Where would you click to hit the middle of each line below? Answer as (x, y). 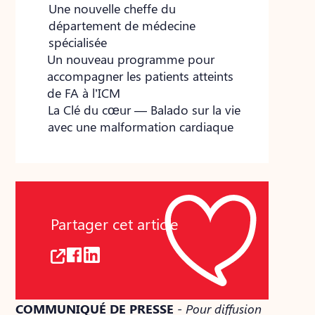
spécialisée (77, 42)
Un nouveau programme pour (131, 59)
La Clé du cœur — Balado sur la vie (144, 110)
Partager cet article (115, 224)
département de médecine (122, 25)
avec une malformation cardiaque (140, 127)
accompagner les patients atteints (141, 76)
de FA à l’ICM (84, 93)
